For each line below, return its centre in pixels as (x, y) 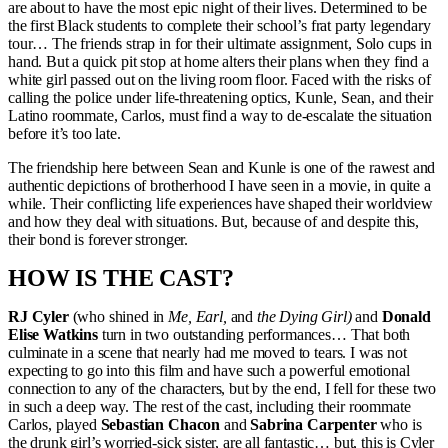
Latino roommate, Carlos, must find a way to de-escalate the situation (220, 115)
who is (399, 424)
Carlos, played (54, 424)
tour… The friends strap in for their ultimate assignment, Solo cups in (220, 43)
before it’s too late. (64, 133)
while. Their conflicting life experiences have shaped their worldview (220, 203)
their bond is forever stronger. (98, 239)
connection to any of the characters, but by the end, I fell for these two (222, 388)
